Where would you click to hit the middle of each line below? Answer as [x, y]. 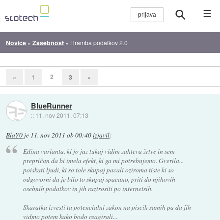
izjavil [101, 135]
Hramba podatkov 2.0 [99, 42]
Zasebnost [48, 42]
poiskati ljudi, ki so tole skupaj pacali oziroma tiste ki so [98, 170]
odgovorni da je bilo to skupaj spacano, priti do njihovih [99, 179]
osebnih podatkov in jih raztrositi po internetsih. [88, 189]
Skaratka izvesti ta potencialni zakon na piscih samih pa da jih [107, 207]
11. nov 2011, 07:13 [62, 115]
